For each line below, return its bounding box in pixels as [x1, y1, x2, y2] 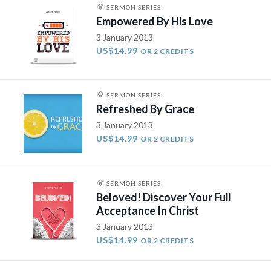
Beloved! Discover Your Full [96, 190, 232, 204]
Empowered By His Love [96, 14, 214, 28]
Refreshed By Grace [96, 102, 195, 116]
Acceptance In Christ [96, 203, 200, 217]
